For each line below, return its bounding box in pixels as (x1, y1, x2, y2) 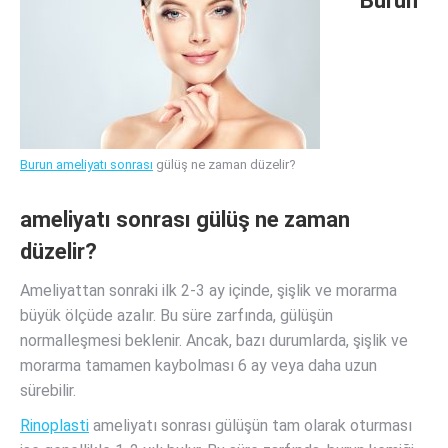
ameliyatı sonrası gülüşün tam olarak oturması (89, 416, 412, 435)
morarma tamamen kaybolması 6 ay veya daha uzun (20, 356, 377, 375)
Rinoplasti (20, 416, 89, 435)
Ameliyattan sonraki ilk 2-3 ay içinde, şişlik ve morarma (20, 281, 397, 300)
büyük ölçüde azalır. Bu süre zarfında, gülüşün (20, 306, 333, 325)
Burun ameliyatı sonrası (20, 157, 153, 172)
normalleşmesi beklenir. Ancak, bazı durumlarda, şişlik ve (20, 331, 408, 350)
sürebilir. (20, 381, 76, 400)
